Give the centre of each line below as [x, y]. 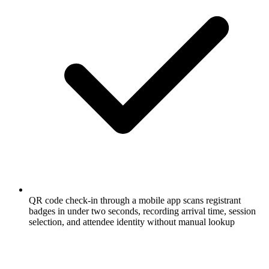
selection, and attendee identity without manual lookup [132, 222]
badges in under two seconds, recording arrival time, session [142, 211]
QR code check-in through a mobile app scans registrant [135, 200]
